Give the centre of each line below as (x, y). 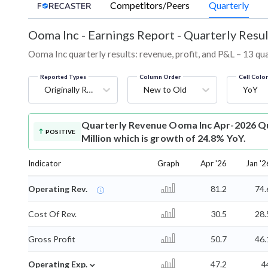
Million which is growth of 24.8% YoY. (164, 138)
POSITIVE (61, 131)
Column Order (160, 76)
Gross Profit (52, 239)
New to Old (165, 89)
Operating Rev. (58, 188)
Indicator (45, 163)
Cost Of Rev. (52, 214)
